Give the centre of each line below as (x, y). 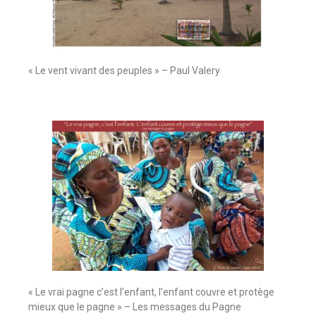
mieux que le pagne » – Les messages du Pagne (135, 307)
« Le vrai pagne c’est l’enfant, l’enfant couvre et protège (151, 292)
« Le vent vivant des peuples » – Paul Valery (124, 71)
